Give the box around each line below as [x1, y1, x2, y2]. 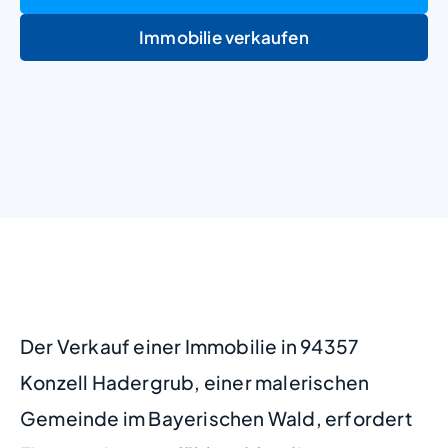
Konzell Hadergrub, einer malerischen [20, 369, 370, 394]
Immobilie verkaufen [139, 25, 309, 48]
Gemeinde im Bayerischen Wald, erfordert [20, 405, 413, 430]
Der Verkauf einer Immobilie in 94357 [20, 333, 359, 358]
